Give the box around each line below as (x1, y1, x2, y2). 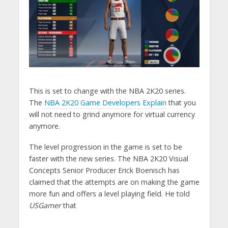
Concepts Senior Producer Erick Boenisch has (28, 165, 180, 176)
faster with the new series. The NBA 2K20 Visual (28, 154, 188, 164)
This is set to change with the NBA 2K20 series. (28, 86, 186, 96)
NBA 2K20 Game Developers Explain (44, 98, 166, 108)
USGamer (28, 201, 61, 211)
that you (166, 98, 196, 108)
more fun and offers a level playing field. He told (28, 189, 190, 199)
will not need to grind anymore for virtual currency (28, 109, 195, 120)
